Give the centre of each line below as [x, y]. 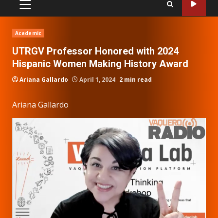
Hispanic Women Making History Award [100, 64]
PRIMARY [41, 9]
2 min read [136, 79]
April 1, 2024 [97, 79]
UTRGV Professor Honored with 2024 [95, 51]
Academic [28, 33]
